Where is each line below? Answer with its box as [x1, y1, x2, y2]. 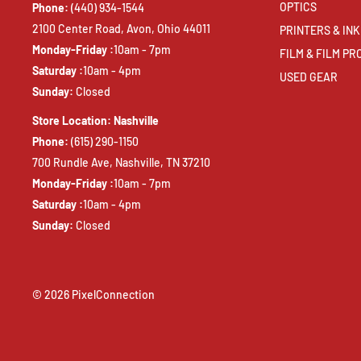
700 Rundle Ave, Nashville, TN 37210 [32, 156, 210, 170]
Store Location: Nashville [32, 114, 159, 128]
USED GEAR [280, 69, 338, 84]
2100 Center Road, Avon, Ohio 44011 [32, 22, 210, 36]
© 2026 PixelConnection [32, 288, 155, 302]
